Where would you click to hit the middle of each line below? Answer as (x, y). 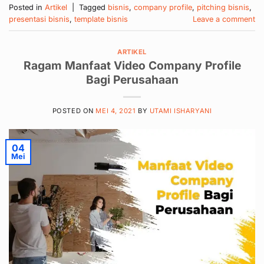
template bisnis (101, 19)
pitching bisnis (223, 8)
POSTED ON (74, 111)
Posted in (27, 8)
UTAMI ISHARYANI (181, 111)
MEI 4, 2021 (116, 111)
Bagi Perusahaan (132, 80)
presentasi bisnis (39, 19)
